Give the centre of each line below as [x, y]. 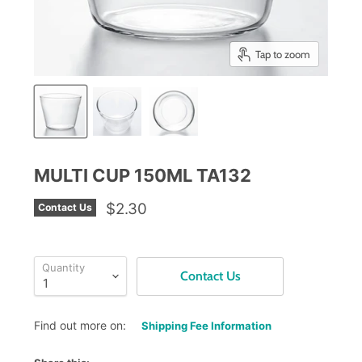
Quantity [64, 268]
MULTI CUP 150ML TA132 [143, 176]
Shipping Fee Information [207, 326]
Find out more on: [80, 326]
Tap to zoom [282, 54]
